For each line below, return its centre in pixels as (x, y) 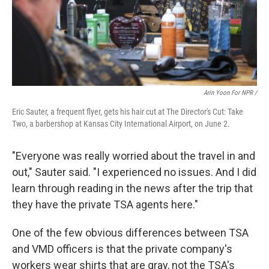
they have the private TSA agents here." (105, 204)
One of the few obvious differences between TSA (130, 233)
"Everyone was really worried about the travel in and (134, 156)
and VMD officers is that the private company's (122, 249)
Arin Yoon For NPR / (230, 93)
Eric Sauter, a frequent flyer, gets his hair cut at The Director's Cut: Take (128, 112)
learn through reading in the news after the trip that (132, 188)
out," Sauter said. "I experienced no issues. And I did (134, 172)
